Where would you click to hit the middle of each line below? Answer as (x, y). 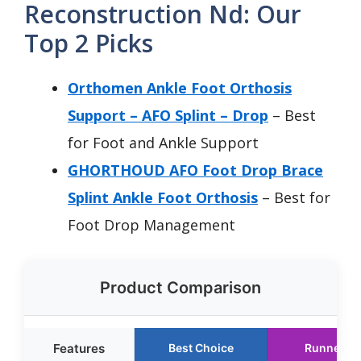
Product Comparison (180, 288)
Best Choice (201, 348)
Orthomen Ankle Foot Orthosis (180, 88)
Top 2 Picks (89, 43)
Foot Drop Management (151, 225)
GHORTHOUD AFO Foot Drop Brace (195, 170)
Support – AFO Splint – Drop (168, 115)
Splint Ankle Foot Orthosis (163, 197)
